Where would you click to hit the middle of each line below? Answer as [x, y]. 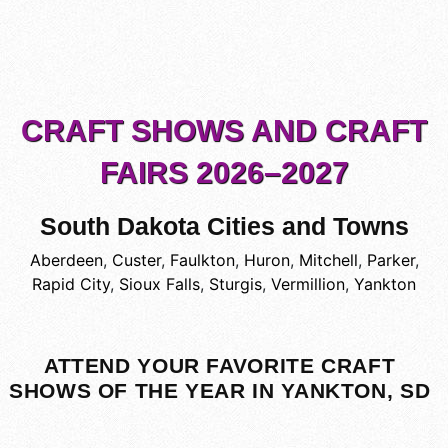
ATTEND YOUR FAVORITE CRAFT [219, 366]
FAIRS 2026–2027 [224, 173]
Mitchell [328, 260]
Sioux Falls [159, 284]
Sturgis [235, 284]
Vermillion [308, 284]
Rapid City [71, 284]
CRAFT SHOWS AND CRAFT [224, 131]
